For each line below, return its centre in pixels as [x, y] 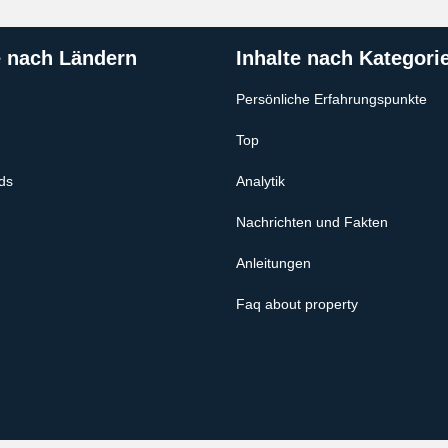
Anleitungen [273, 263]
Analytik [260, 181]
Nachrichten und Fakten [312, 222]
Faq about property [297, 304]
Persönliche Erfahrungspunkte [331, 99]
